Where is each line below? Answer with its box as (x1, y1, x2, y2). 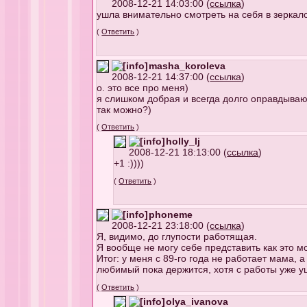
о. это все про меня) (97, 82, 189, 94)
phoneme (149, 209, 193, 221)
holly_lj (166, 136, 201, 147)
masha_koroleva (149, 60, 226, 72)
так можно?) (97, 104, 152, 116)
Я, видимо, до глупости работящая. (97, 231, 258, 243)
